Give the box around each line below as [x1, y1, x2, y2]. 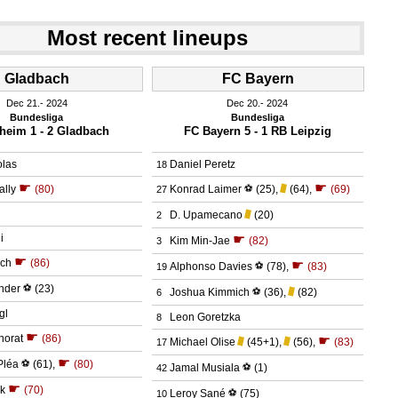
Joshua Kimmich [169, 285, 250, 298]
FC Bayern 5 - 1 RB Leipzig [183, 123, 331, 138]
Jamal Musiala [169, 361, 240, 374]
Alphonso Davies [169, 259, 252, 273]
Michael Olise [169, 335, 235, 348]
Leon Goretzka [169, 310, 241, 323]
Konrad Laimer [169, 182, 242, 195]
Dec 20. [227, 97, 261, 108]
